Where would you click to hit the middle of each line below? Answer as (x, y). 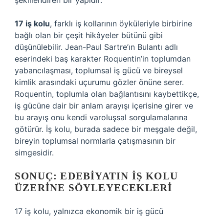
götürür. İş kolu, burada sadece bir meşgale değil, (106, 129)
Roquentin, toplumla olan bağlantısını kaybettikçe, (107, 94)
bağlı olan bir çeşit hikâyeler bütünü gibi (89, 35)
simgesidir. (34, 153)
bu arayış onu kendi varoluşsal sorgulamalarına (101, 117)
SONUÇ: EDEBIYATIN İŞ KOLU (97, 176)
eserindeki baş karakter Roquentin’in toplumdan (103, 59)
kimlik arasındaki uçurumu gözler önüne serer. (99, 82)
